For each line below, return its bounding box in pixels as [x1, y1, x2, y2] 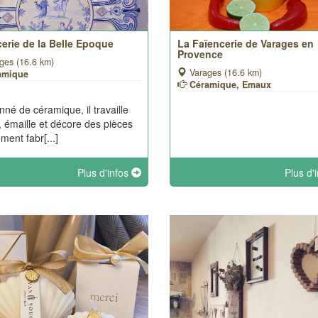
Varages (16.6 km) [186, 66, 262, 79]
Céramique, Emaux [189, 78, 271, 91]
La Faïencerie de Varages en [177, 36, 314, 50]
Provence [177, 47, 223, 61]
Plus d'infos [77, 165, 131, 180]
